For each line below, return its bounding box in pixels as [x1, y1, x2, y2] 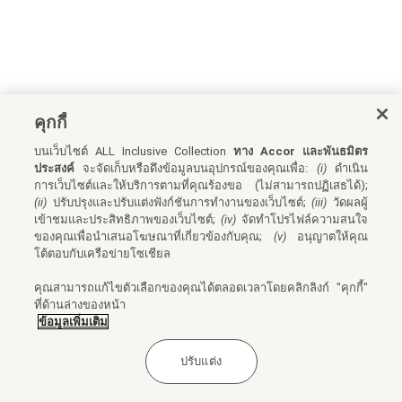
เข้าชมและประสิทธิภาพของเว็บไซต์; [34, 213, 221, 226]
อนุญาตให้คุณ [285, 230, 368, 243]
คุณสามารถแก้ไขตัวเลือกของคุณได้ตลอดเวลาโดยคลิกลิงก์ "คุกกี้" [34, 281, 368, 294]
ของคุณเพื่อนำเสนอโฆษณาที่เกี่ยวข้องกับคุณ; [34, 230, 274, 243]
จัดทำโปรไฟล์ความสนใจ [236, 213, 368, 226]
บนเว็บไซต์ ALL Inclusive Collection [34, 144, 233, 158]
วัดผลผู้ [327, 196, 368, 209]
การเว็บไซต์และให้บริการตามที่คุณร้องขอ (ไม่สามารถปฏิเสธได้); [34, 179, 368, 192]
